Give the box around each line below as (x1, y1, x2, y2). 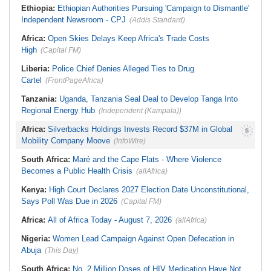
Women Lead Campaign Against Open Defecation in (53, 234, 234, 243)
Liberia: (21, 64, 52, 73)
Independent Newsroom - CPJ (21, 15, 126, 24)
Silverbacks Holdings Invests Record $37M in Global (48, 125, 232, 134)
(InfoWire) (114, 137, 146, 145)
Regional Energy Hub (21, 106, 95, 115)
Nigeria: (21, 234, 53, 243)
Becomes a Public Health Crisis (21, 166, 132, 175)
